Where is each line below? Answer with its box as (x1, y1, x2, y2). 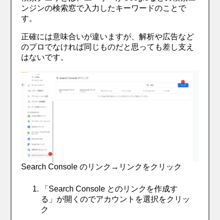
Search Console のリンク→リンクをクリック (21, 163, 182, 171)
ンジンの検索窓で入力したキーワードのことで (21, 3, 187, 12)
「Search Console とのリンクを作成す (41, 185, 178, 193)
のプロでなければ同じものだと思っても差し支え (21, 42, 194, 51)
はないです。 (21, 53, 69, 61)
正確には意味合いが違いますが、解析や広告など (21, 32, 194, 41)
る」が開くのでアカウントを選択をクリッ (41, 195, 191, 204)
